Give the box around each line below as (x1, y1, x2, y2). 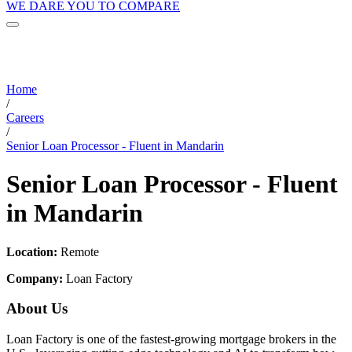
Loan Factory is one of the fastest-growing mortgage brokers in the (6, 332, 336, 346)
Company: (6, 271, 63, 285)
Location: (6, 244, 57, 258)
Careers (6, 110, 44, 124)
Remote (57, 244, 99, 258)
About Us (6, 300, 68, 317)
